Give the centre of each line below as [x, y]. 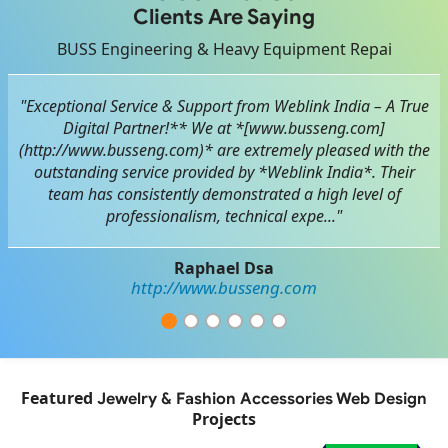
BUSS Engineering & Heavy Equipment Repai [224, 49]
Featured [59, 398]
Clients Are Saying [224, 17]
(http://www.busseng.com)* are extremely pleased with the [224, 150]
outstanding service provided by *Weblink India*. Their [224, 172]
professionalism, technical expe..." [224, 216]
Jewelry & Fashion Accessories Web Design [262, 399]
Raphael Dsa [224, 268]
